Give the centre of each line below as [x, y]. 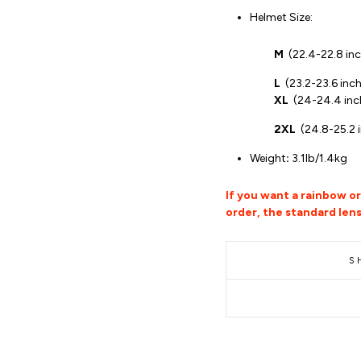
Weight [268, 158]
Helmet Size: [284, 17]
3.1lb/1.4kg [318, 158]
